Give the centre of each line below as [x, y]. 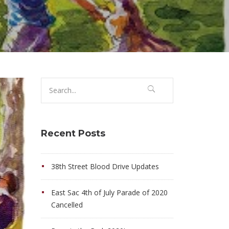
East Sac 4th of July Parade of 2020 [109, 192]
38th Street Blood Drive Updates [105, 166]
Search [53, 83]
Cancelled [67, 205]
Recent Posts [73, 133]
